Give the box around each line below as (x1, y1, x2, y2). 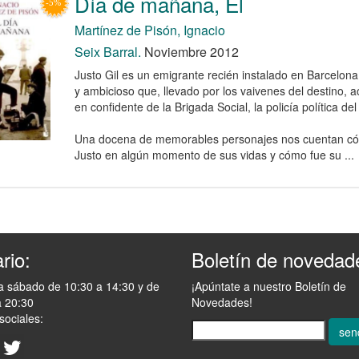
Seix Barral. (74, 42, 141, 61)
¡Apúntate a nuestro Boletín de (192, 277, 346, 294)
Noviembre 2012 (140, 42, 239, 61)
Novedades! (192, 293, 252, 310)
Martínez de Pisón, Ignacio (74, 20, 225, 39)
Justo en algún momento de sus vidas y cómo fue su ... (74, 146, 354, 163)
